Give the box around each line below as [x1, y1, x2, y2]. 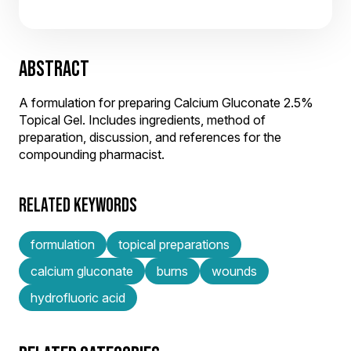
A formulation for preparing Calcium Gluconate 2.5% [19, 95, 313, 110]
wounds [212, 262, 257, 279]
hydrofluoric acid [31, 289, 125, 306]
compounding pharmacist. [19, 147, 165, 162]
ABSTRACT [19, 56, 89, 81]
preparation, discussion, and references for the [19, 129, 281, 145]
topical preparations [118, 236, 230, 252]
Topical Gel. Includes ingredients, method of [19, 112, 266, 128]
